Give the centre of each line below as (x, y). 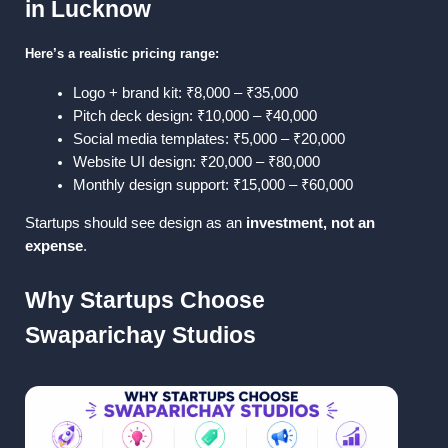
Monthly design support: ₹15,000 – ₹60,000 (213, 185)
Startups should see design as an (135, 223)
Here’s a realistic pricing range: (122, 54)
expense (54, 246)
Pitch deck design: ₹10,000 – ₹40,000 (195, 116)
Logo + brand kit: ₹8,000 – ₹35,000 (185, 93)
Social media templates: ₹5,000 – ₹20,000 (209, 139)
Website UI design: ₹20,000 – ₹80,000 (196, 162)
